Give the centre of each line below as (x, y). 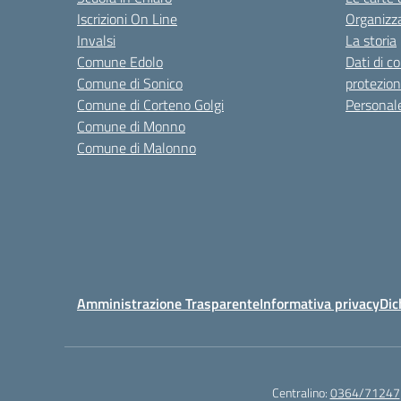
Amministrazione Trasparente (168, 303)
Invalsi (96, 40)
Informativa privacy (320, 303)
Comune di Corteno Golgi (150, 105)
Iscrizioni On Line (127, 19)
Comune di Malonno (137, 148)
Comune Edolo (120, 62)
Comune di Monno (131, 126)
